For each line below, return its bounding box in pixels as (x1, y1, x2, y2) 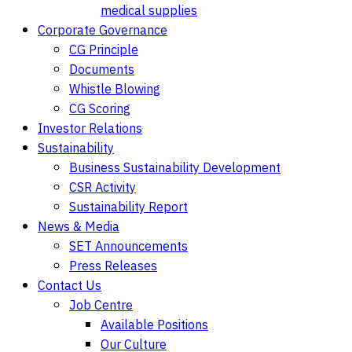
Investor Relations (38, 119, 142, 140)
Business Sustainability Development (69, 158, 280, 179)
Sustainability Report (69, 197, 188, 218)
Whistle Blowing (69, 79, 160, 101)
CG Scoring (69, 99, 130, 120)
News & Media (38, 217, 119, 238)
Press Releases (69, 256, 157, 277)
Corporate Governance (38, 20, 167, 42)
